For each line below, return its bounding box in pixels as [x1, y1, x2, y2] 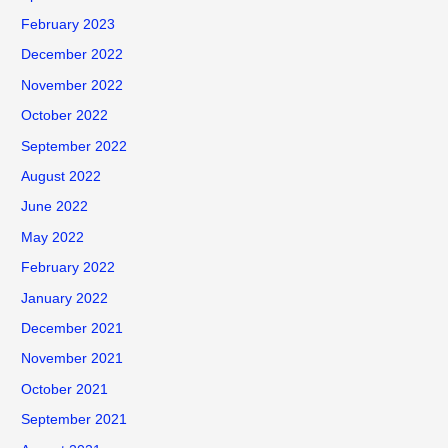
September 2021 [21, 412, 128, 428]
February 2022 [21, 260, 116, 276]
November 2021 [21, 351, 124, 367]
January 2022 [21, 290, 109, 306]
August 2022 [21, 168, 102, 184]
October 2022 [21, 108, 109, 124]
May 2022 [21, 229, 85, 245]
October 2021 [21, 381, 109, 397]
